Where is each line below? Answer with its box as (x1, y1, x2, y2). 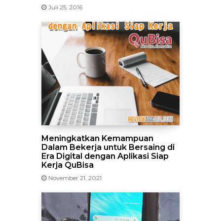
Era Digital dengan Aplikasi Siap (41, 151, 169, 161)
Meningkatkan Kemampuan (41, 134, 153, 143)
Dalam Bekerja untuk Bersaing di (41, 143, 175, 152)
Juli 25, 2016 (48, 3, 82, 11)
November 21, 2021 (48, 174, 102, 182)
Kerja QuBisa (41, 160, 94, 170)
